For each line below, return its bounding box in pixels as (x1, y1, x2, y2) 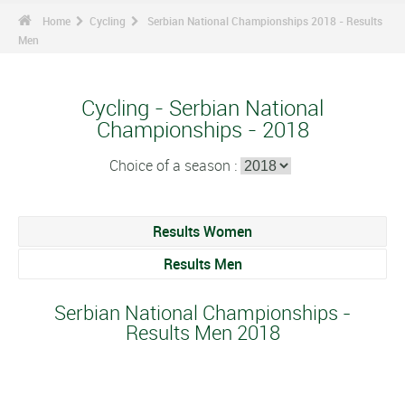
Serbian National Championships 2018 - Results (147, 14, 382, 28)
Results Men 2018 (125, 319, 280, 345)
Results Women (153, 221, 252, 241)
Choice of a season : (108, 155, 240, 175)
